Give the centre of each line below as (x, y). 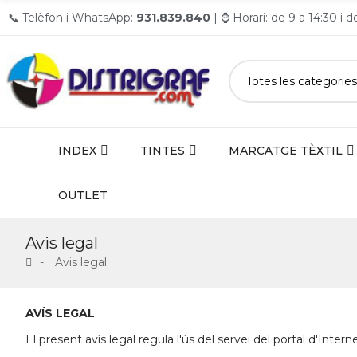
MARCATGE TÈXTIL (285, 150)
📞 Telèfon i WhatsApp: (72, 18)
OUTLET (82, 196)
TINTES (162, 150)
